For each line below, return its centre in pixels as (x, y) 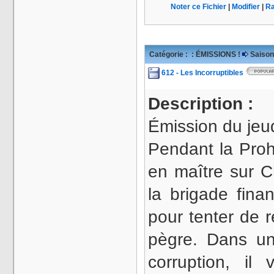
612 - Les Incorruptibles (203, 73)
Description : (203, 104)
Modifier (246, 7)
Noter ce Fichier (198, 7)
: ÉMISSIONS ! (216, 54)
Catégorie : (169, 54)
